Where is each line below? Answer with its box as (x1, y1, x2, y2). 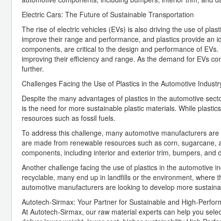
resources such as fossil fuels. (22, 112, 115, 123)
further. (22, 63, 44, 74)
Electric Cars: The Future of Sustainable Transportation (22, 9, 194, 19)
